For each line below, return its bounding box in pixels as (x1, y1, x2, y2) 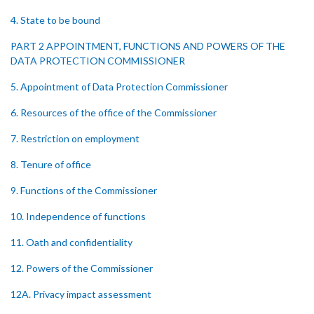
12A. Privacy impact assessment (11, 288, 151, 300)
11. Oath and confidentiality (11, 236, 132, 248)
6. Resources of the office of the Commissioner (11, 107, 217, 118)
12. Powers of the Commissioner (11, 262, 153, 274)
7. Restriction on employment (11, 132, 139, 144)
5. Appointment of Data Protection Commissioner (11, 81, 228, 93)
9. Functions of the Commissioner (11, 184, 157, 196)
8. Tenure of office (11, 158, 91, 170)
